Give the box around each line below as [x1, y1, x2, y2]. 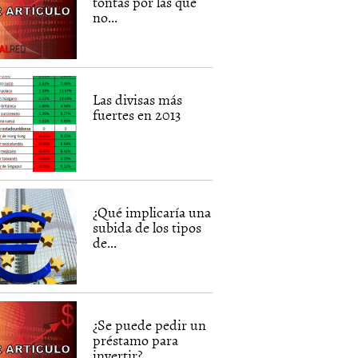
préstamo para [93, 329, 179, 351]
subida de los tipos [93, 217, 202, 238]
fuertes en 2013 [93, 104, 181, 125]
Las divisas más [93, 89, 183, 110]
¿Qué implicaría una [93, 201, 212, 223]
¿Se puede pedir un [93, 314, 207, 336]
